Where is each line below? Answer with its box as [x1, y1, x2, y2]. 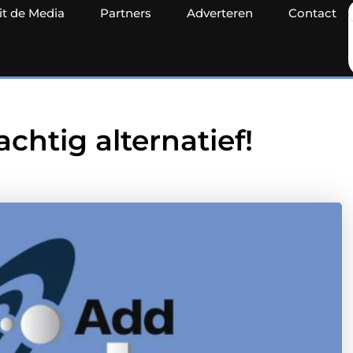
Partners [100, 6, 151, 20]
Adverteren [187, 6, 253, 20]
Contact [288, 6, 336, 20]
